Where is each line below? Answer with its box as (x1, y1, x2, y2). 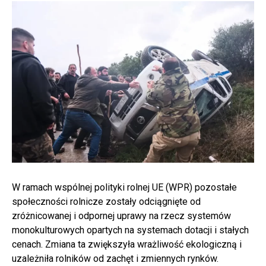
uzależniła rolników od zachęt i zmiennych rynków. (12, 252, 218, 264)
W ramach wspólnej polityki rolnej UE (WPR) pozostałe (12, 181, 237, 193)
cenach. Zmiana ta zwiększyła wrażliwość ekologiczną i (12, 238, 242, 250)
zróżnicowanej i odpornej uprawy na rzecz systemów (12, 210, 231, 221)
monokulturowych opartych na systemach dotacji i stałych (12, 224, 249, 236)
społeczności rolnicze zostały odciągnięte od (12, 195, 201, 207)
